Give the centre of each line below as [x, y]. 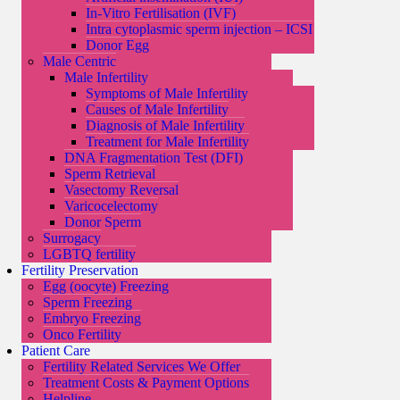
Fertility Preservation [80, 270]
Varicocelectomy [111, 206]
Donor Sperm [103, 222]
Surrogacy [72, 238]
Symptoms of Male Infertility [167, 93]
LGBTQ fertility [89, 254]
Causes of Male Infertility [157, 109]
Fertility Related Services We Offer [142, 367]
